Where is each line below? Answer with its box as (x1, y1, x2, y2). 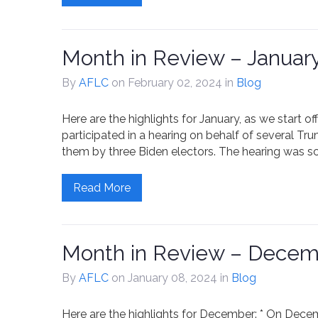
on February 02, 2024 (111, 76, 225, 89)
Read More (73, 181, 131, 194)
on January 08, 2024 (111, 271, 220, 285)
